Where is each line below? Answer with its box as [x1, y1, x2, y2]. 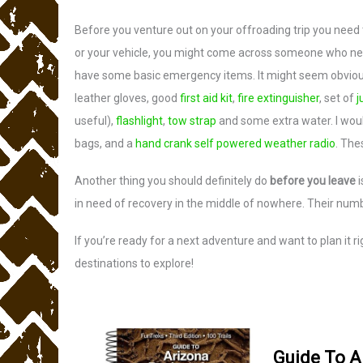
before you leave [270, 174, 356, 187]
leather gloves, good [75, 92, 180, 105]
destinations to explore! [75, 257, 194, 270]
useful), [75, 114, 116, 127]
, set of [319, 92, 357, 105]
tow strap [168, 114, 216, 127]
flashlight [116, 114, 163, 127]
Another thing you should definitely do [75, 174, 270, 187]
